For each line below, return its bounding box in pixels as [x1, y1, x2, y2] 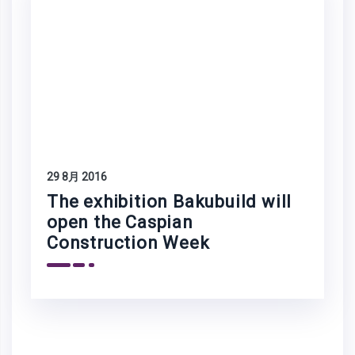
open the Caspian [47, 212, 193, 233]
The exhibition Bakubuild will [47, 192, 292, 212]
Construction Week [47, 233, 210, 254]
